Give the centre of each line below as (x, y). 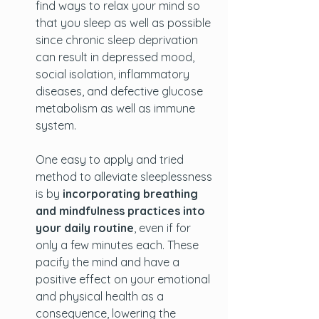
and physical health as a (101, 296)
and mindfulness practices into (122, 211)
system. (57, 125)
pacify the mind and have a (109, 262)
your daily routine (85, 228)
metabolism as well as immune (117, 108)
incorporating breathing (132, 194)
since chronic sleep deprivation (118, 40)
